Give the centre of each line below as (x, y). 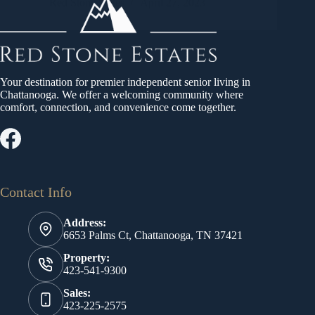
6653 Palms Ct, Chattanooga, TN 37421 (153, 235)
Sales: (77, 293)
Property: (86, 258)
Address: (85, 223)
